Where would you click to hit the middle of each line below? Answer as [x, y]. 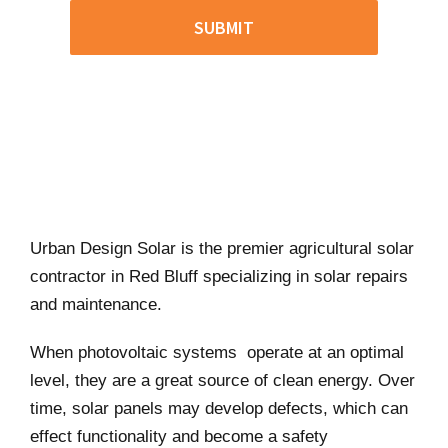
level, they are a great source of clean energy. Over [222, 381]
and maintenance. [96, 305]
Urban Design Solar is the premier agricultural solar [222, 249]
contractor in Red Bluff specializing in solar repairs [219, 277]
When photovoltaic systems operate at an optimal [217, 353]
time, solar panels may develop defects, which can [219, 409]
